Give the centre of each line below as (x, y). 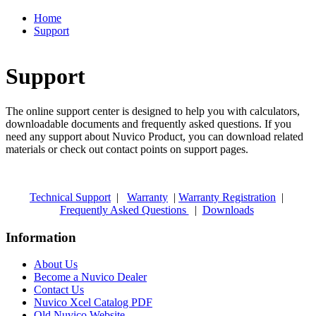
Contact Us (59, 290)
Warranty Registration (227, 197)
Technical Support (70, 197)
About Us (56, 265)
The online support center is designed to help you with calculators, (153, 111)
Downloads (228, 209)
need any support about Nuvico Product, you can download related (154, 136)
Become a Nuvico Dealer (90, 277)
